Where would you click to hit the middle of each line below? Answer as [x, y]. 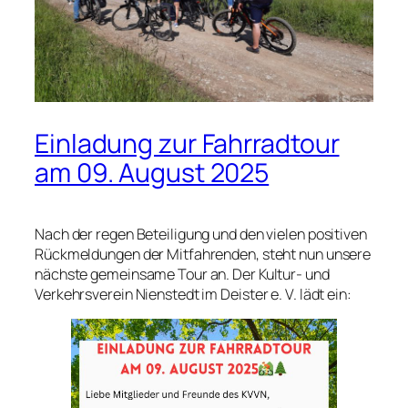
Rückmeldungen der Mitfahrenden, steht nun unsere [203, 255]
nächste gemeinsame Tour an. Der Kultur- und [182, 275]
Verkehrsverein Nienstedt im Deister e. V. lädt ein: [193, 295]
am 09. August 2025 [152, 173]
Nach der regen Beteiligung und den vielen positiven [201, 235]
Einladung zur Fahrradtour [187, 144]
